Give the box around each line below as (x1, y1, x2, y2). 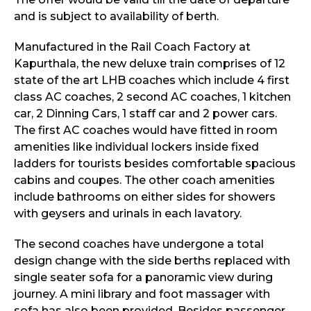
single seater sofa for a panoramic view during (14, 271, 273, 285)
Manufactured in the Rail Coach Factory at (14, 40, 251, 54)
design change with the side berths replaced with (14, 254, 290, 268)
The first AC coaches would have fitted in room (14, 124, 278, 137)
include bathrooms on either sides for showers (14, 190, 276, 204)
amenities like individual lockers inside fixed (14, 140, 259, 154)
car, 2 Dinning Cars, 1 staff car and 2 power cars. (14, 107, 277, 121)
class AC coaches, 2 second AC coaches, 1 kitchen (14, 90, 291, 104)
